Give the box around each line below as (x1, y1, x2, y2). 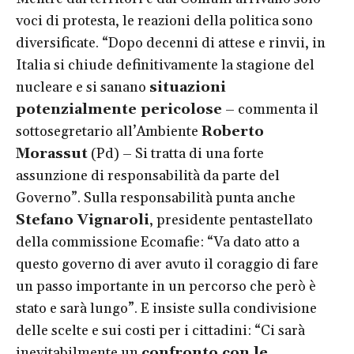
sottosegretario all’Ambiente (16, 122, 201, 141)
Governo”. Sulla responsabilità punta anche (16, 188, 296, 207)
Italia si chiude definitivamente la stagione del (16, 55, 314, 74)
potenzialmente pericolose (16, 100, 222, 119)
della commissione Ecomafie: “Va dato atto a (16, 232, 299, 251)
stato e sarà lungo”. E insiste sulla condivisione (16, 299, 317, 318)
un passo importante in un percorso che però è (16, 277, 316, 296)
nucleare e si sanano (16, 77, 149, 96)
